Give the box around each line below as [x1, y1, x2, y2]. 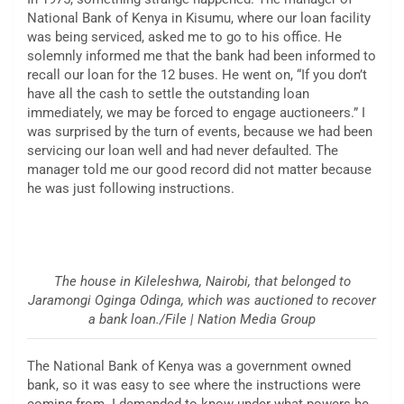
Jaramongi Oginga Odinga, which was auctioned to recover [28, 292, 376, 309]
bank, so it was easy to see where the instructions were [27, 377, 361, 394]
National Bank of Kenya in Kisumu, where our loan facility [27, 10, 371, 27]
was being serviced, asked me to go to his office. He [27, 29, 342, 46]
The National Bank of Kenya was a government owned [27, 358, 351, 375]
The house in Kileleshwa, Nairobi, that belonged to [53, 273, 351, 290]
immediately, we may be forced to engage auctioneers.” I [27, 105, 365, 122]
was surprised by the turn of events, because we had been [27, 124, 372, 141]
